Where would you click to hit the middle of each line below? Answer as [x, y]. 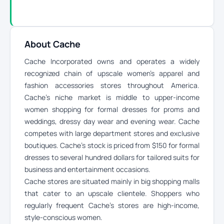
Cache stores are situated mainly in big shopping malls [112, 181]
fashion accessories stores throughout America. [112, 85]
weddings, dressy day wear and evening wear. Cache [112, 121]
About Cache [52, 44]
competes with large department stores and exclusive [112, 133]
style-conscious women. [63, 217]
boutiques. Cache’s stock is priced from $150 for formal [112, 145]
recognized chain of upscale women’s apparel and [112, 73]
